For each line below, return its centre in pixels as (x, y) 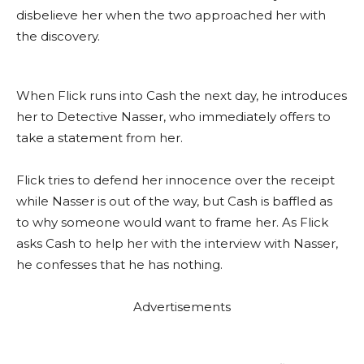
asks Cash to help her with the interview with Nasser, (177, 243)
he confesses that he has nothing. (119, 264)
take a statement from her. (100, 138)
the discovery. (58, 36)
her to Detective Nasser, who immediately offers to (173, 117)
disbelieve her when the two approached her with (171, 15)
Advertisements (182, 307)
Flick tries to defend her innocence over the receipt (175, 180)
